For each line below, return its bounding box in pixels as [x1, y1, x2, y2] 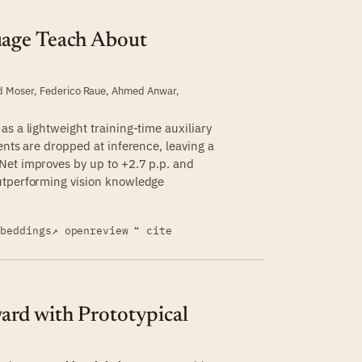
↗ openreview [51, 223, 129, 238]
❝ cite [133, 224, 173, 238]
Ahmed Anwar [112, 84, 176, 97]
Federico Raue [39, 84, 107, 97]
